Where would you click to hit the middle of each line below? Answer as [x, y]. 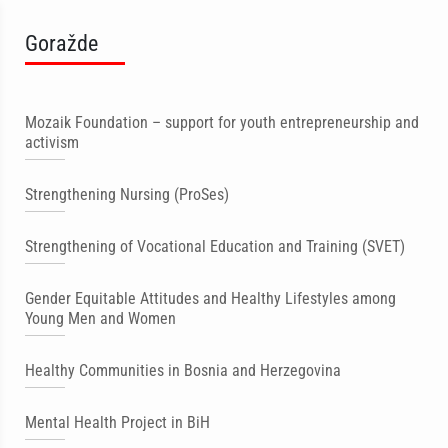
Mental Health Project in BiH [117, 422]
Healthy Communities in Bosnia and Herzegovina [183, 370]
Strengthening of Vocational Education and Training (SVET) [215, 246]
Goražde [61, 43]
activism [52, 142]
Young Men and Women [100, 318]
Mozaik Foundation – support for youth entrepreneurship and [222, 122]
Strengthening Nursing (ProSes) [127, 194]
